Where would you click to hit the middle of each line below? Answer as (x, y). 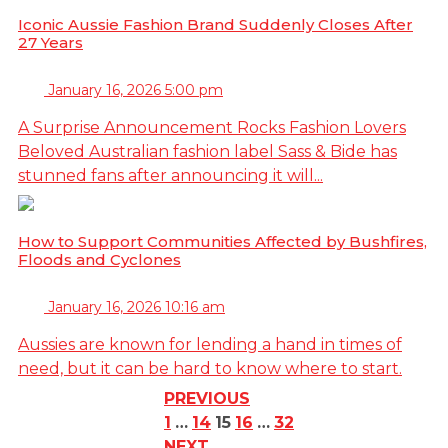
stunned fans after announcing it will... (170, 175)
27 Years (50, 42)
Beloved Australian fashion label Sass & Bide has (207, 151)
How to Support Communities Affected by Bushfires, (222, 241)
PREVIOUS (207, 398)
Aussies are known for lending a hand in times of (210, 344)
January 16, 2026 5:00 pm (135, 89)
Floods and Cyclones (99, 259)
